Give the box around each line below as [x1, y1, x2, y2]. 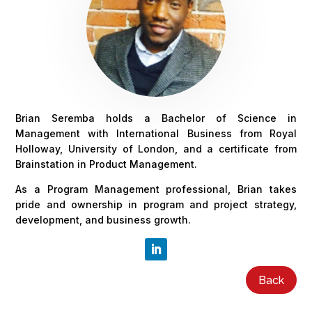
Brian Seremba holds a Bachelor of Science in [15, 111, 297, 124]
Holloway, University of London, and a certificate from [15, 142, 297, 155]
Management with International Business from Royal [15, 127, 297, 139]
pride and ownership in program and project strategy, [15, 198, 297, 210]
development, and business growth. [15, 213, 192, 226]
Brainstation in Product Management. [15, 157, 198, 170]
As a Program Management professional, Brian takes [15, 182, 297, 195]
